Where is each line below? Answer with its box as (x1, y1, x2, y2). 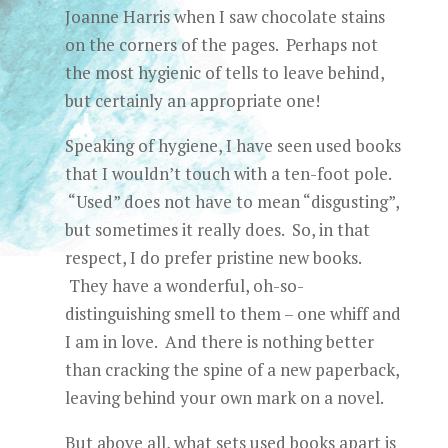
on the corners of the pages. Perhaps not (64, 33, 378, 56)
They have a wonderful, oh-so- (64, 274, 304, 297)
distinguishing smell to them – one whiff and (64, 302, 401, 325)
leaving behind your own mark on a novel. (64, 386, 384, 409)
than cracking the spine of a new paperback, (64, 358, 399, 381)
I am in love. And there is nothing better (64, 330, 374, 353)
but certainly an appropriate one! (64, 89, 320, 112)
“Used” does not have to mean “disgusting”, (64, 190, 399, 213)
